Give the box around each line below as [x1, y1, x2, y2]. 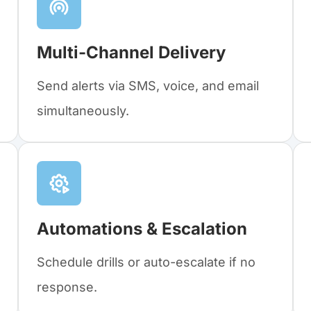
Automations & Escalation [37, 219, 247, 239]
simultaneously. [37, 103, 129, 119]
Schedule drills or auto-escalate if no [37, 255, 255, 270]
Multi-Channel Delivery [37, 42, 226, 63]
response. [37, 280, 97, 295]
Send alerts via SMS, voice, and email [37, 78, 259, 94]
